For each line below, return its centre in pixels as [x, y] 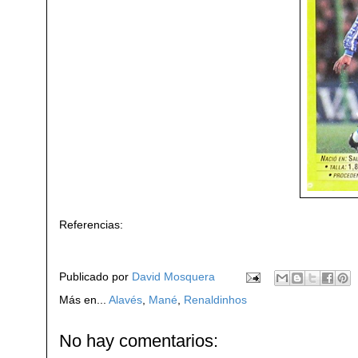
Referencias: [91, 224]
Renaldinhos [215, 299]
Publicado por [95, 276]
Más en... [84, 299]
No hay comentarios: [139, 340]
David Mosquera [173, 276]
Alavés [125, 299]
